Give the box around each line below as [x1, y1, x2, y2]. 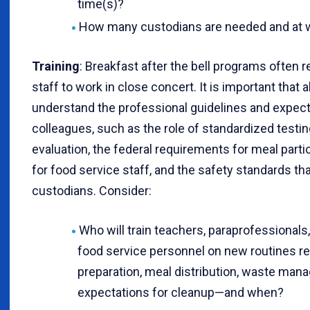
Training [32, 59, 80, 74]
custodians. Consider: [32, 183, 152, 199]
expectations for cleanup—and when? [77, 285, 284, 300]
